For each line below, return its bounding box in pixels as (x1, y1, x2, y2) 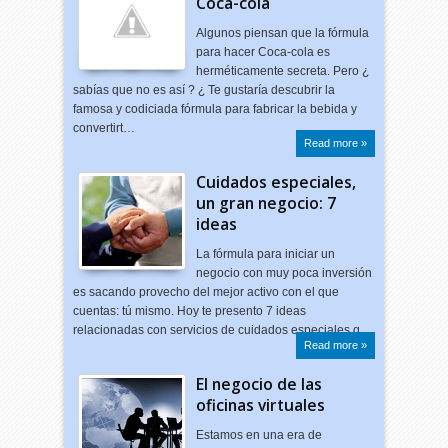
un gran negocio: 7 (196, 192, 337, 214)
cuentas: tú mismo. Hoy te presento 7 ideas (73, 304, 307, 318)
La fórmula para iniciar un (196, 247, 336, 261)
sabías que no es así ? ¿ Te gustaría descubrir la (73, 83, 336, 97)
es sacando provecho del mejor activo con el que (73, 285, 340, 299)
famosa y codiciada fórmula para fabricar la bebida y (73, 102, 358, 116)
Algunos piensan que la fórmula (196, 26, 370, 40)
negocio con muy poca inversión (196, 266, 373, 280)
